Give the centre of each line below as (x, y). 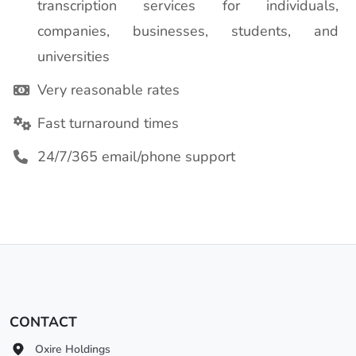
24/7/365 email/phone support (136, 157)
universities (74, 56)
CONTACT (43, 322)
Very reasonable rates (108, 90)
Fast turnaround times (108, 123)
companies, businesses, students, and (188, 31)
